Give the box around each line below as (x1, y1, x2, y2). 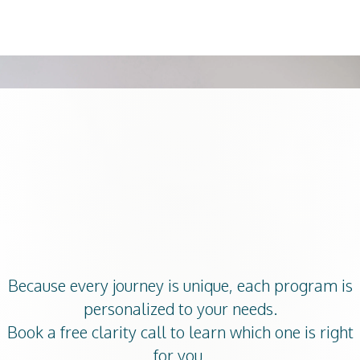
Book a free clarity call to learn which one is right (6, 321, 354, 342)
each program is (236, 275, 353, 296)
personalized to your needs (83, 298, 273, 319)
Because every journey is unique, (7, 275, 237, 296)
